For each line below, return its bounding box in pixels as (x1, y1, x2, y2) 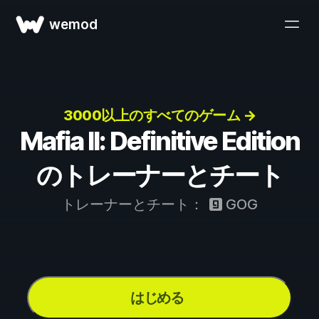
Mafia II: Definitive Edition (19, 125, 300, 157)
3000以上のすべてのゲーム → (63, 107, 256, 124)
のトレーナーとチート (36, 159, 283, 191)
